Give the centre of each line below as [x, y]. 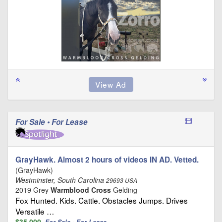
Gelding [124, 190]
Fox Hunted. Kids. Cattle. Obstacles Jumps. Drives [102, 200]
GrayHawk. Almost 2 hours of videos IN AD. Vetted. [107, 159]
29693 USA [122, 180]
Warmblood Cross [81, 190]
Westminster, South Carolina [61, 180]
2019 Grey [33, 190]
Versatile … [35, 211]
